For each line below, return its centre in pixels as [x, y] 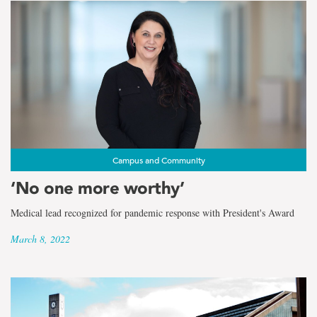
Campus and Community [158, 160]
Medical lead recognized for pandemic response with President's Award [152, 212]
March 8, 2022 [40, 238]
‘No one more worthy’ [97, 188]
